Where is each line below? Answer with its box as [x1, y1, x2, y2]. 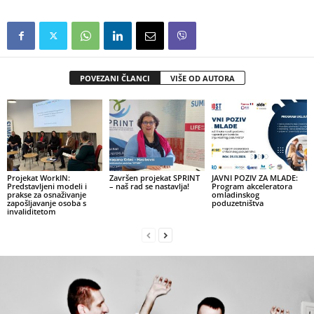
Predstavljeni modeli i [7, 181, 87, 192]
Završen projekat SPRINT [109, 172, 200, 184]
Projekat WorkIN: [7, 172, 70, 184]
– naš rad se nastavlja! [109, 181, 189, 192]
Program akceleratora [211, 181, 292, 192]
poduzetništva [211, 198, 264, 209]
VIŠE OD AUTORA [170, 73, 235, 84]
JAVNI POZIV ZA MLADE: [211, 172, 298, 184]
